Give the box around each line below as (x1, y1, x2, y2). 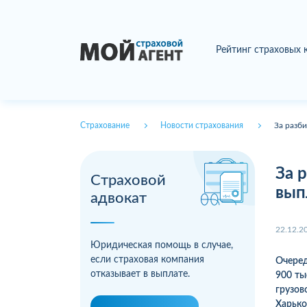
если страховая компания (90, 255, 204, 265)
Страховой (90, 173, 166, 188)
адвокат (90, 191, 147, 206)
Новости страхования (160, 121, 243, 130)
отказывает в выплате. (90, 269, 190, 280)
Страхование (80, 121, 130, 130)
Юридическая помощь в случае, (90, 241, 233, 251)
